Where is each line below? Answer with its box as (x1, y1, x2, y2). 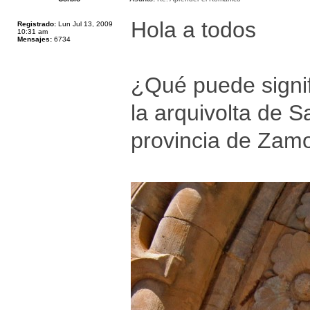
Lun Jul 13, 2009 (56, 20, 113, 28)
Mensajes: (17, 35, 52, 43)
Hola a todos (131, 17, 256, 42)
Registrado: (17, 20, 56, 28)
